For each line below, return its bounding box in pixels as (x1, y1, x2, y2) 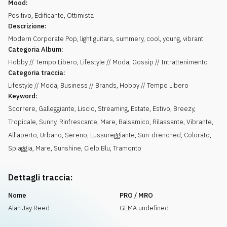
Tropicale (8, 118, 36, 126)
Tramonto (113, 144, 141, 153)
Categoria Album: (8, 45, 63, 54)
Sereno (65, 131, 87, 139)
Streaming (98, 104, 128, 113)
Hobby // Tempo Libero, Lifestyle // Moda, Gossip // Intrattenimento (8, 58, 208, 66)
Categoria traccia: (8, 68, 65, 77)
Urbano (40, 131, 62, 139)
